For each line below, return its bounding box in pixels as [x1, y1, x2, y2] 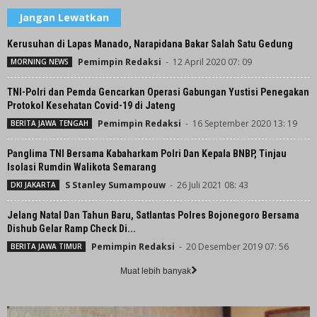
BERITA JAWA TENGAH [11, 117, 88, 128]
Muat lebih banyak [120, 265, 191, 276]
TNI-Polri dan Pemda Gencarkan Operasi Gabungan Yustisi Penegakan [7, 86, 309, 98]
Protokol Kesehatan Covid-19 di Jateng [7, 99, 175, 111]
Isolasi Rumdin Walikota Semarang [7, 161, 156, 173]
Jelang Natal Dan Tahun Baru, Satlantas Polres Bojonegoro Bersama [7, 209, 299, 221]
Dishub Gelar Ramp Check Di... [7, 222, 136, 234]
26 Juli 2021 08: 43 [177, 178, 248, 191]
